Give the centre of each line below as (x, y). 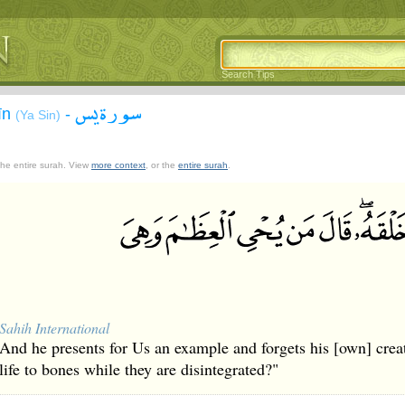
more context (118, 165)
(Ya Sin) (38, 115)
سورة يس (108, 111)
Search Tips (248, 74)
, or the (162, 165)
